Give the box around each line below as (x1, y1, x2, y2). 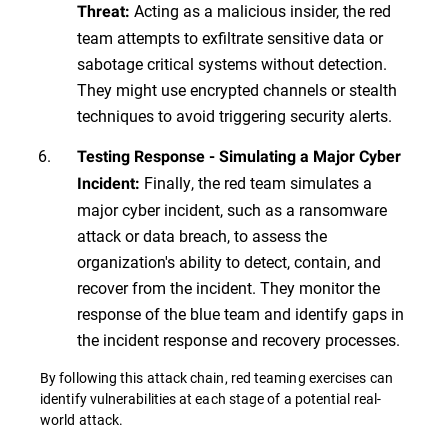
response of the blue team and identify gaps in (77, 303, 404, 325)
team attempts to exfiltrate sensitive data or (77, 27, 383, 49)
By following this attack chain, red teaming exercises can (40, 368, 393, 388)
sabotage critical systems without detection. (77, 53, 387, 75)
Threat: (77, 2, 134, 22)
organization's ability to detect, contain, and (77, 251, 381, 273)
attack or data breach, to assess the (77, 225, 327, 247)
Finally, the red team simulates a (144, 172, 372, 194)
